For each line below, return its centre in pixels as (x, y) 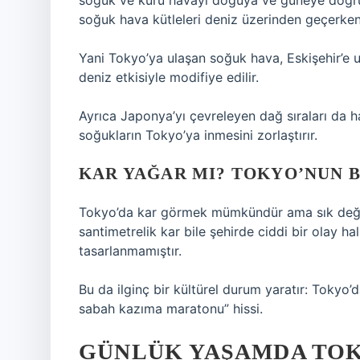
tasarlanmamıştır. (130, 251)
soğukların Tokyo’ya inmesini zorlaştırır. (198, 135)
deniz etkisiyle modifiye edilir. (169, 77)
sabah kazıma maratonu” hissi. (171, 309)
